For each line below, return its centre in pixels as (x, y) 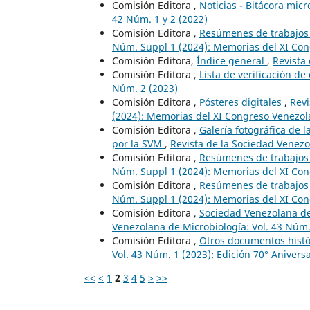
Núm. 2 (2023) (145, 88)
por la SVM (138, 143)
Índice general (232, 60)
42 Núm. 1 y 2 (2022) (160, 19)
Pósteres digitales (242, 102)
